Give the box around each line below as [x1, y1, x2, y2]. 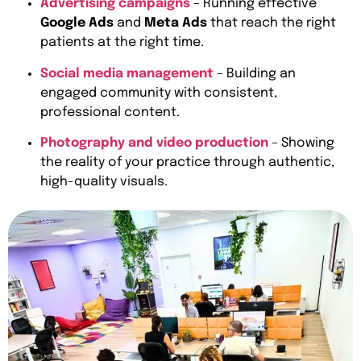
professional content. [40, 105, 180, 119]
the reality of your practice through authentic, [40, 156, 334, 170]
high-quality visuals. [40, 175, 168, 189]
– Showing [268, 136, 334, 151]
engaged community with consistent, [40, 85, 277, 100]
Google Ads [40, 16, 114, 31]
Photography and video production [40, 136, 268, 151]
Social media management [40, 66, 214, 81]
